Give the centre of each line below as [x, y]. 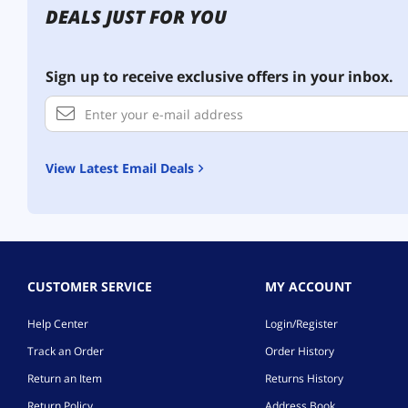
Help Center [58, 324]
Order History [299, 351]
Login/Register [301, 324]
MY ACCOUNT [308, 286]
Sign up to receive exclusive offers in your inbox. [219, 76]
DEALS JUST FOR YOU [136, 17]
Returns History [304, 378]
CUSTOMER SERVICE [90, 286]
